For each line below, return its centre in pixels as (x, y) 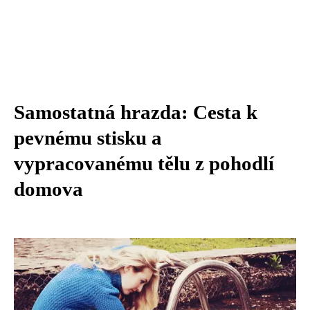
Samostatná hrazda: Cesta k (136, 112)
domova (48, 189)
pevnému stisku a (88, 138)
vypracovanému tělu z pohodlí (144, 163)
